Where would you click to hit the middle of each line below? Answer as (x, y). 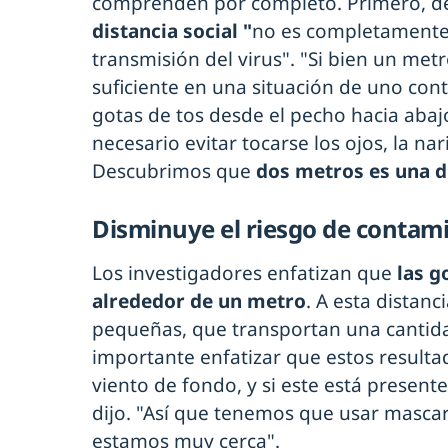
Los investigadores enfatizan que (244, 272)
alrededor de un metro (199, 300)
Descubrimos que (171, 170)
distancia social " (172, 30)
